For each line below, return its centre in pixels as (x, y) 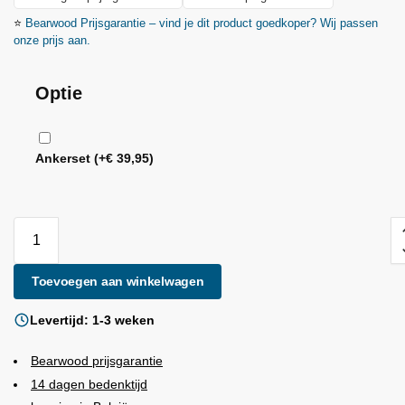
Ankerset (65, 159)
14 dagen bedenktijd (89, 384)
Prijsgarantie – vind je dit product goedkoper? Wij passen (227, 24)
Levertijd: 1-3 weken (92, 320)
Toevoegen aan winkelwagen (118, 282)
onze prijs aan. (52, 41)
